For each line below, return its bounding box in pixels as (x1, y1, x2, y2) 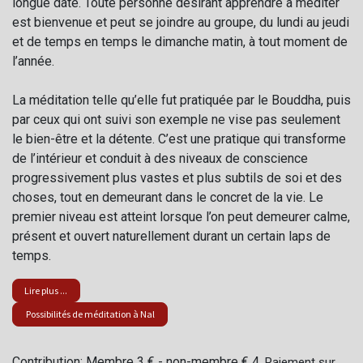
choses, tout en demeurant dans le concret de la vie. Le (12, 189, 323, 205)
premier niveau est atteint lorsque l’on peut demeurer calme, (12, 208, 350, 224)
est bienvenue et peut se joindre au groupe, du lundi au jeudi (12, 14, 349, 30)
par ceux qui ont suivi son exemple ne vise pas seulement (12, 111, 340, 127)
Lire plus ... (24, 284, 68, 297)
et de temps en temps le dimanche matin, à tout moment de (12, 33, 348, 49)
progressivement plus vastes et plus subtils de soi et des (12, 169, 342, 186)
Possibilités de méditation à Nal (24, 308, 156, 321)
